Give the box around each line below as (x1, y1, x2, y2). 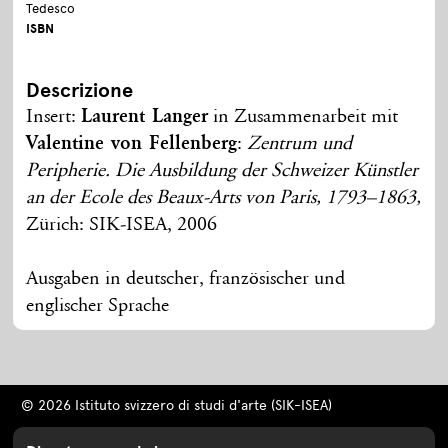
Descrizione (26, 78, 134, 104)
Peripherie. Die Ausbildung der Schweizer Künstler (26, 161, 419, 182)
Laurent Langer (81, 107, 209, 128)
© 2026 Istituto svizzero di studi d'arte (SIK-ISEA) (20, 397, 332, 415)
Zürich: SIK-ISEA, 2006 (26, 215, 218, 236)
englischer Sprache (26, 296, 170, 317)
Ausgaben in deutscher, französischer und (26, 269, 346, 290)
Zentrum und (247, 134, 353, 155)
